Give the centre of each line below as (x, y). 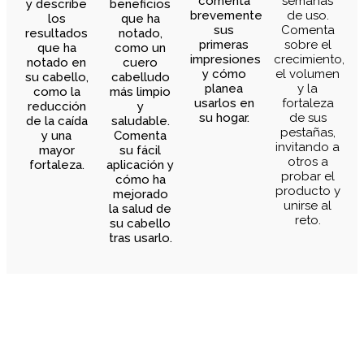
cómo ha (140, 179)
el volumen (308, 74)
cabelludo (140, 77)
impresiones (225, 59)
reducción (56, 106)
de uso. (308, 15)
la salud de (140, 208)
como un (140, 48)
